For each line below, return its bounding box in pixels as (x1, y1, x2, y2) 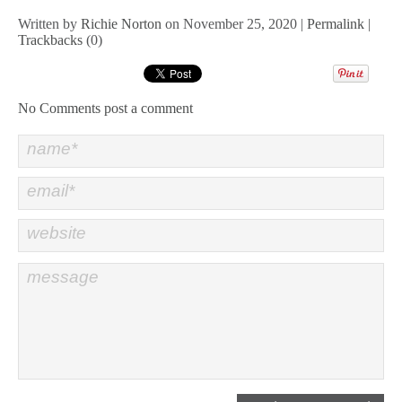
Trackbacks (18, 31, 83, 48)
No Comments (18, 100, 100, 116)
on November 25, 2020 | (162, 15, 307, 31)
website (27, 223, 86, 242)
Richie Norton (81, 15, 162, 31)
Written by (18, 15, 81, 31)
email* (27, 180, 74, 200)
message (27, 267, 99, 286)
